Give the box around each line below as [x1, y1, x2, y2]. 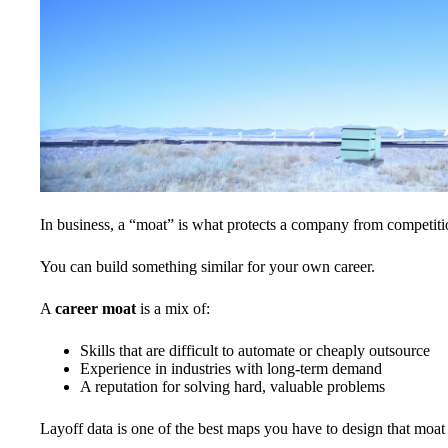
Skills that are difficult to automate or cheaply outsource [80, 341, 430, 359]
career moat [55, 299, 136, 317]
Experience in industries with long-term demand [80, 359, 382, 377]
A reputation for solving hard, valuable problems [80, 377, 385, 395]
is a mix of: [136, 299, 210, 317]
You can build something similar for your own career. [40, 257, 375, 275]
